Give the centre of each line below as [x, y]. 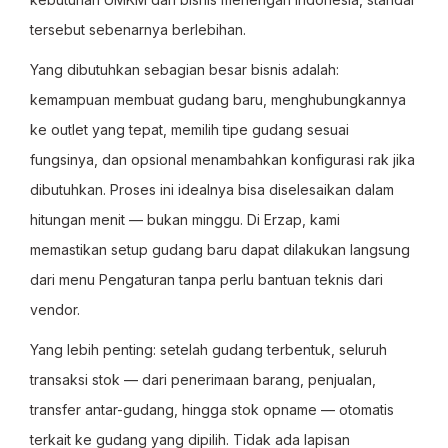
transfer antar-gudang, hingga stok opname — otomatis [212, 409]
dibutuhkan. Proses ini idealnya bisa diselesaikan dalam [212, 189]
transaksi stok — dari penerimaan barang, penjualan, [203, 379]
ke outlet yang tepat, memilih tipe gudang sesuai [189, 129]
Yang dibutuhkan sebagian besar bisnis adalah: [184, 69]
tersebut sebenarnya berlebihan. [138, 29]
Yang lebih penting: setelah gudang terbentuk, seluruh [208, 349]
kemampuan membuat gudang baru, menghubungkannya [218, 99]
